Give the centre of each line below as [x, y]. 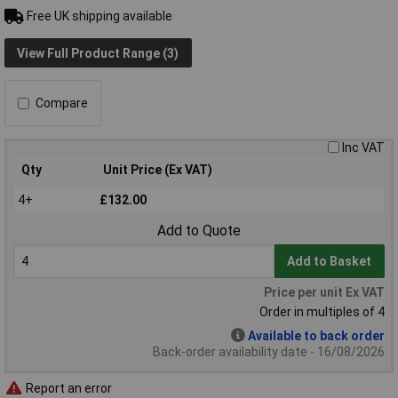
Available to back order [316, 336]
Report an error [68, 388]
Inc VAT [363, 148]
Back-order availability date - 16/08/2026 [269, 352]
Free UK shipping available [98, 16]
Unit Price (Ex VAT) [158, 170]
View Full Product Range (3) [98, 53]
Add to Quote [199, 231]
